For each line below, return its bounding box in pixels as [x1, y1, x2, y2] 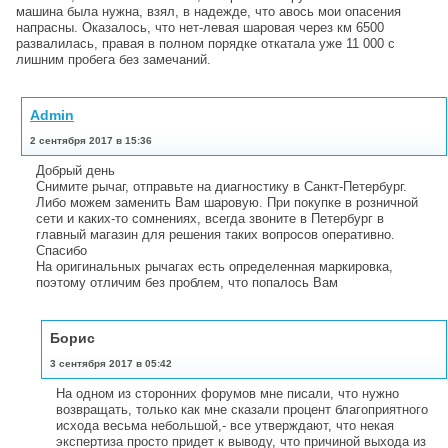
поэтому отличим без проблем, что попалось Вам [36, 274, 338, 290]
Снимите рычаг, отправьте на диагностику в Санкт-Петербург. [36, 178, 407, 194]
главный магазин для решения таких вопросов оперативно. [36, 226, 395, 242]
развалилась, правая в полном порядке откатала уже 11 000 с [16, 35, 395, 51]
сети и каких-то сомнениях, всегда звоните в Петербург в [36, 210, 384, 226]
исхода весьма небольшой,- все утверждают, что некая [56, 417, 394, 433]
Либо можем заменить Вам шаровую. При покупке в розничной [36, 194, 418, 210]
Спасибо [36, 242, 87, 258]
